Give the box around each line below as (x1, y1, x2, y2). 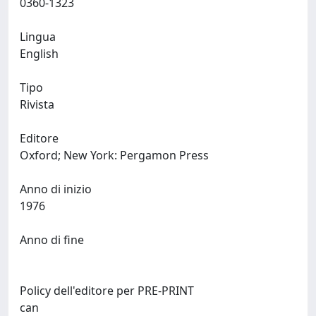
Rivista (20, 97, 54, 112)
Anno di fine (20, 232, 84, 248)
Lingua (20, 29, 56, 44)
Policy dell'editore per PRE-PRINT (20, 283, 194, 298)
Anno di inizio (20, 181, 92, 197)
